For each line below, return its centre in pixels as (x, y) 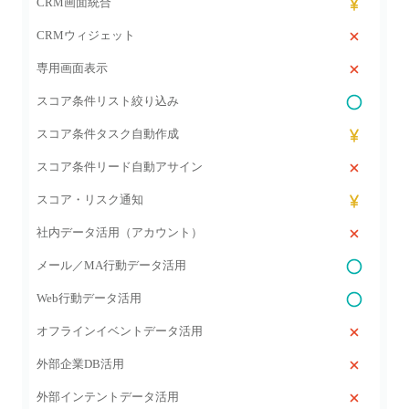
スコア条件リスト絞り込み (108, 101)
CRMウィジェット (86, 35)
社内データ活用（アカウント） (120, 232)
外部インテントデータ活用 (108, 397)
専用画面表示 (72, 68)
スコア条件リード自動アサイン (120, 167)
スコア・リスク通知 (90, 199)
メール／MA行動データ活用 (111, 265)
